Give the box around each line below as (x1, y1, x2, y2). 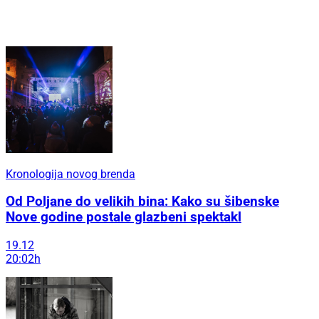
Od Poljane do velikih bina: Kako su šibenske (6, 194, 279, 210)
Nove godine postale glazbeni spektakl (6, 209, 241, 226)
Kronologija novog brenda (6, 167, 135, 181)
